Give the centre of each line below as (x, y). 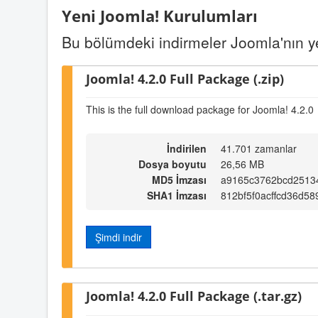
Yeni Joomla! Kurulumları (160, 16)
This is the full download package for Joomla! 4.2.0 (200, 110)
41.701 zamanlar (259, 148)
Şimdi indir (119, 237)
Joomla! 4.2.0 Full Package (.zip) (185, 78)
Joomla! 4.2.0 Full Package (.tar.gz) (194, 296)
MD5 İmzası (179, 179)
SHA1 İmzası (177, 195)
